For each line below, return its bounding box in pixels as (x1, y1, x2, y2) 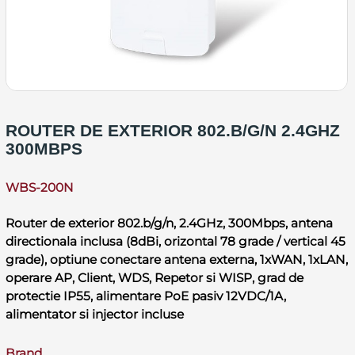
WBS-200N (5, 179, 74, 195)
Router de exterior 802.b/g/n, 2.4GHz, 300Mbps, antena (5, 215, 333, 231)
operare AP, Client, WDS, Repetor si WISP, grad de (5, 269, 303, 285)
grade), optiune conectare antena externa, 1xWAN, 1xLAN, (5, 251, 348, 267)
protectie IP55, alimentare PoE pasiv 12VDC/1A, (5, 288, 286, 303)
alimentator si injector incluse (5, 306, 184, 322)
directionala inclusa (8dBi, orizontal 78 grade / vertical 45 (5, 233, 345, 249)
